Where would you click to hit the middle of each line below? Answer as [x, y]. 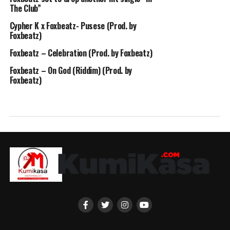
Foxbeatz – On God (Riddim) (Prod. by [71, 70]
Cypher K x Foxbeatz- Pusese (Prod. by [73, 26]
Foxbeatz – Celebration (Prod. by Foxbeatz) [81, 53]
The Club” [25, 8]
